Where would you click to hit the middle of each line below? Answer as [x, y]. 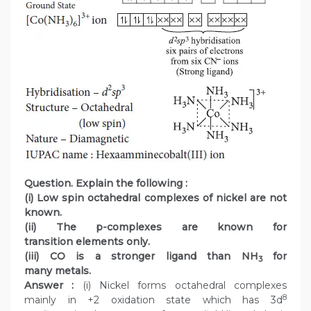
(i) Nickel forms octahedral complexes [180, 286]
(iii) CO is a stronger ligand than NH [141, 257]
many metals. [58, 271]
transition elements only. [87, 242]
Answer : [49, 286]
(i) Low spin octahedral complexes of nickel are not [155, 198]
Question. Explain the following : [106, 184]
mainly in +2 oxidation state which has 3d [153, 300]
